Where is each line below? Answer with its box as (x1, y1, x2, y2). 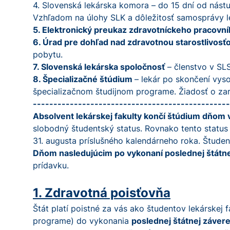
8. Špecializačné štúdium (33, 74, 135, 84)
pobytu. (33, 49, 63, 60)
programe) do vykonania (33, 216, 131, 226)
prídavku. (33, 160, 69, 170)
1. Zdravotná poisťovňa (33, 185, 170, 200)
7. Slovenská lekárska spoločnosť (33, 62, 165, 72)
